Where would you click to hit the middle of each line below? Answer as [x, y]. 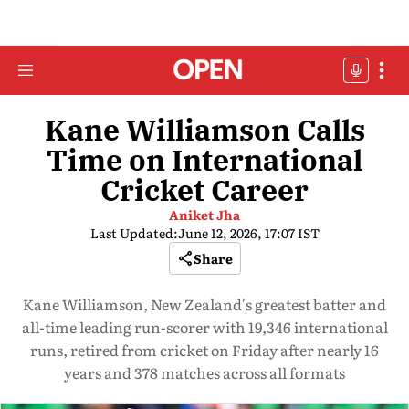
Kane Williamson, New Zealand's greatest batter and [204, 304]
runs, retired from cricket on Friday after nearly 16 [204, 350]
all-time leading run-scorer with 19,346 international [204, 327]
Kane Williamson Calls [204, 130]
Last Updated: [134, 233]
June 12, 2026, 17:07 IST [248, 233]
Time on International [204, 160]
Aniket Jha [204, 215]
